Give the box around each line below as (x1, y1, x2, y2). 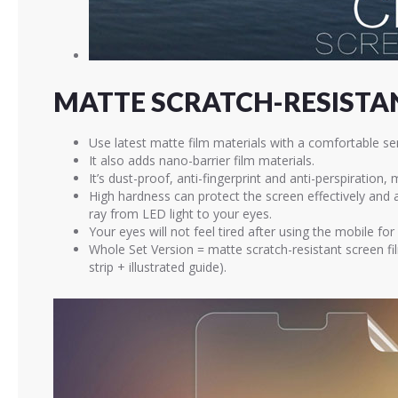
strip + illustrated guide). (89, 259, 227, 275)
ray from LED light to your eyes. (89, 205, 272, 222)
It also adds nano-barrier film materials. (89, 152, 314, 169)
